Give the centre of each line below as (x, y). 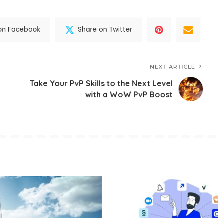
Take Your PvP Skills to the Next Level (101, 83)
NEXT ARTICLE (173, 66)
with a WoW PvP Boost (129, 94)
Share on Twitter (105, 30)
